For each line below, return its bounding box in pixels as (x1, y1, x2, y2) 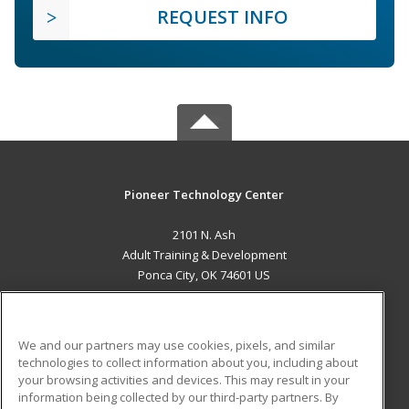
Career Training (60, 326, 146, 343)
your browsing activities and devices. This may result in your (18, 371, 350, 388)
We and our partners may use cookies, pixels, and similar (18, 336, 335, 353)
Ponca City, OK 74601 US (138, 266, 271, 283)
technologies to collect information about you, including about (18, 353, 358, 371)
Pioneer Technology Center (124, 185, 285, 203)
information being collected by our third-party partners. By (18, 388, 339, 405)
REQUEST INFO (157, 4, 288, 29)
